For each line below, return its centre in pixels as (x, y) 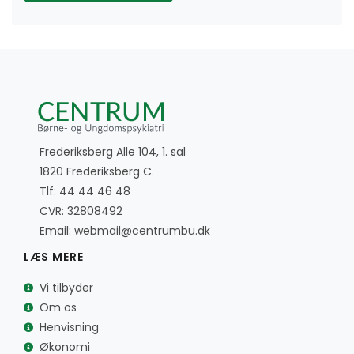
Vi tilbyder (66, 288)
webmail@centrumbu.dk (142, 231)
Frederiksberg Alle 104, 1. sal (113, 152)
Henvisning (69, 327)
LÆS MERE (54, 257)
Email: (57, 231)
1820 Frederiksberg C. (97, 171)
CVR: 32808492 (81, 211)
